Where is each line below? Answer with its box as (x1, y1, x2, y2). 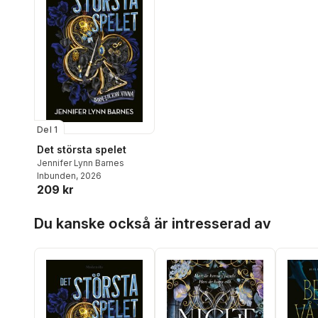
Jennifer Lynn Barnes (37, 158, 124, 169)
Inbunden (37, 170, 76, 182)
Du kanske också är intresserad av (34, 215, 271, 233)
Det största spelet (37, 143, 126, 156)
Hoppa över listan (33, 207, 122, 219)
